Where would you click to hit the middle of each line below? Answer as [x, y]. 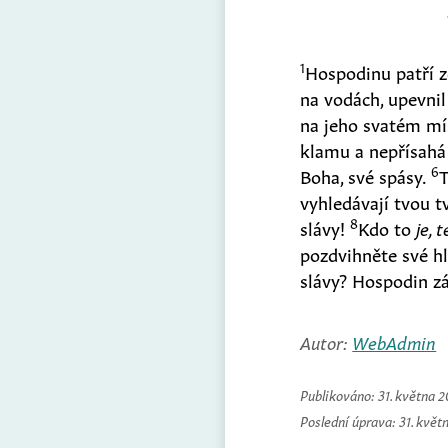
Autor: [326, 340]
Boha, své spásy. [366, 174]
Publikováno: [339, 393]
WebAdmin [394, 340]
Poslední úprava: [350, 419]
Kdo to [387, 226]
